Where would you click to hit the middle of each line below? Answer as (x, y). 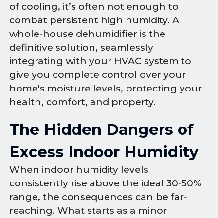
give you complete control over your (98, 74)
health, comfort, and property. (83, 102)
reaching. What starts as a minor (88, 211)
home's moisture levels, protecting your (106, 88)
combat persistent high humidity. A (94, 20)
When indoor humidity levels (79, 170)
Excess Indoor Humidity (104, 152)
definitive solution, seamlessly (82, 47)
